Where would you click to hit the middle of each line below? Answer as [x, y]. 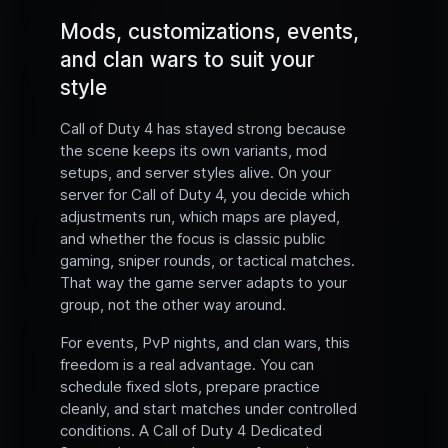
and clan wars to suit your [187, 60]
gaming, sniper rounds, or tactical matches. [207, 261]
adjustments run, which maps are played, [200, 217]
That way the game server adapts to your [203, 283]
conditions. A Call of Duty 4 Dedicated [191, 431]
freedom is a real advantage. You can [187, 365]
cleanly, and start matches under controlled [208, 409]
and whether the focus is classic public [192, 239]
